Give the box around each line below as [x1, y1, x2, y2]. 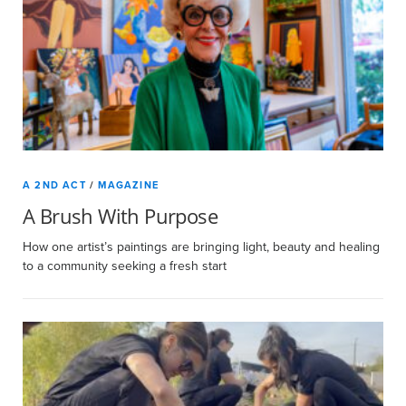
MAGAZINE [98, 178, 159, 192]
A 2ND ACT [23, 178, 86, 192]
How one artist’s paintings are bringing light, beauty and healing [23, 237, 380, 256]
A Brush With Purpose [23, 202, 217, 229]
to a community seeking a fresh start [23, 256, 227, 275]
